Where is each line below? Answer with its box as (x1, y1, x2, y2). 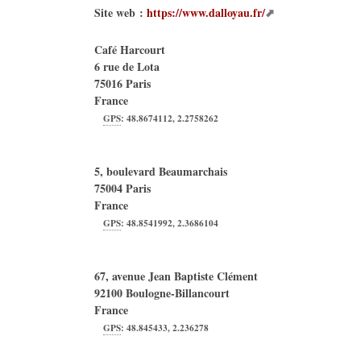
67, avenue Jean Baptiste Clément (94, 268, 258, 284)
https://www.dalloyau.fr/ (147, 4, 265, 21)
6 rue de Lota (94, 58, 160, 75)
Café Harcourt (94, 41, 165, 58)
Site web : (94, 4, 147, 21)
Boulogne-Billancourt (126, 284, 230, 301)
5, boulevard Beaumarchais (94, 163, 227, 180)
